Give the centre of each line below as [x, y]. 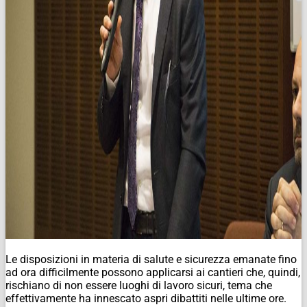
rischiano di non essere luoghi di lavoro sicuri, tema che [139, 285]
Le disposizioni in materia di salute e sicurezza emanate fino [151, 259]
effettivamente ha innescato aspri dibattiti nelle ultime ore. [146, 298]
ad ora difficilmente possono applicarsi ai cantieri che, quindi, [153, 272]
